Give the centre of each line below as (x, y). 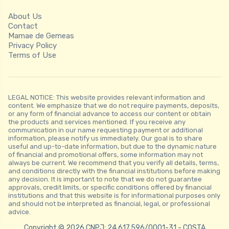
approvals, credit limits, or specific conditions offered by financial (110, 188)
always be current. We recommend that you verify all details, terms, (113, 163)
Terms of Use (32, 55)
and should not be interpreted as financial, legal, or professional (109, 204)
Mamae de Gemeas (41, 36)
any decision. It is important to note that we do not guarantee (105, 179)
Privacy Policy (32, 46)
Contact (23, 26)
